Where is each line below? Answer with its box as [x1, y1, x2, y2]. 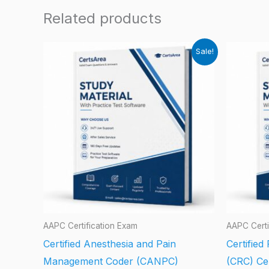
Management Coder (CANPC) [43, 255, 178, 267]
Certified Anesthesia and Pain [43, 237, 176, 250]
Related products [43, 10, 162, 28]
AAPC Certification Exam [43, 221, 138, 231]
